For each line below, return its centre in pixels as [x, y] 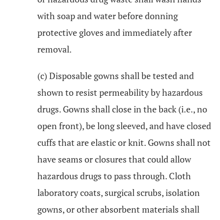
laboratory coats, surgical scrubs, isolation [119, 192]
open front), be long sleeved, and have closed [124, 126]
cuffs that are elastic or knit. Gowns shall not [124, 142]
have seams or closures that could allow [114, 159]
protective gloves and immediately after [115, 32]
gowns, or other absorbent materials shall [118, 209]
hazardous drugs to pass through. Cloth [114, 176]
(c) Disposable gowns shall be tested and [116, 76]
